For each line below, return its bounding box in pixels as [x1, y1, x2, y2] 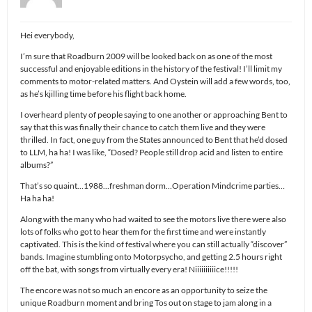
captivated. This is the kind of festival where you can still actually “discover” [20, 238, 287, 249]
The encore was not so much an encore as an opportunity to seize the [20, 284, 267, 295]
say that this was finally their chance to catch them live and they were [20, 121, 265, 132]
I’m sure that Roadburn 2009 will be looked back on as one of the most [20, 50, 272, 61]
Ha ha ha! [20, 192, 54, 203]
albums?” [20, 159, 53, 170]
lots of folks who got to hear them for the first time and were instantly [20, 226, 266, 237]
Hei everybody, [20, 29, 75, 40]
